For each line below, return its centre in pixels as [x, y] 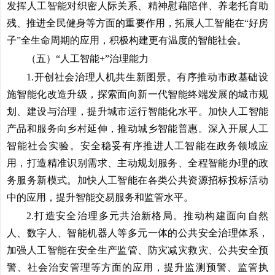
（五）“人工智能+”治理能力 [87, 59]
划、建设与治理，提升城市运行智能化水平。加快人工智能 [137, 111]
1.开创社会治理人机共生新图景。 [102, 77]
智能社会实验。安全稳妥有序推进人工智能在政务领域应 [137, 146]
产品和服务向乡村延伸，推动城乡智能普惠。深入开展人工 [137, 129]
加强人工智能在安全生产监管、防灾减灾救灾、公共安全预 [137, 250]
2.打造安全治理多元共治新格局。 [105, 216]
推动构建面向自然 [226, 216]
